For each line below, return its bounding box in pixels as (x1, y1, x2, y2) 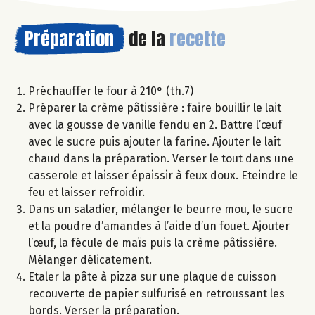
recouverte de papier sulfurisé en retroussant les (28, 287, 285, 301)
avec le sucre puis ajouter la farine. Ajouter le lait (28, 135, 281, 149)
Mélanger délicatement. (28, 253, 152, 267)
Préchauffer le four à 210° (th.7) (28, 84, 193, 98)
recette (169, 25, 226, 53)
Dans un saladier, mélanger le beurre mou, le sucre (28, 202, 293, 217)
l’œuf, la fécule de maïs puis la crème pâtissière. (28, 236, 277, 250)
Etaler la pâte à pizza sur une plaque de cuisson (28, 270, 276, 284)
